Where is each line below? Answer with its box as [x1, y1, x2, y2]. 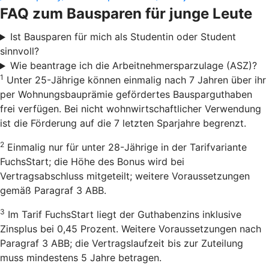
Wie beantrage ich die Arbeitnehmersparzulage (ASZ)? [10, 59, 257, 72]
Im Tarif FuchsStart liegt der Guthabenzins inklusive [5, 208, 241, 221]
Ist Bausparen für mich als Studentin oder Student [10, 31, 236, 43]
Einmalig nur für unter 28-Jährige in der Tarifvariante [4, 141, 247, 154]
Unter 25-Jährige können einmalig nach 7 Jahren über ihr [4, 74, 266, 86]
